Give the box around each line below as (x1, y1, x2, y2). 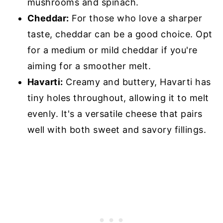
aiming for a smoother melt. (27, 61, 151, 71)
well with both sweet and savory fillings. (27, 124, 207, 135)
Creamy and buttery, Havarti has (63, 77, 211, 87)
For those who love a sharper (69, 13, 203, 23)
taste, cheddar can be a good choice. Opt (27, 29, 213, 39)
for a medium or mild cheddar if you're (27, 45, 198, 55)
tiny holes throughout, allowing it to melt (27, 93, 209, 103)
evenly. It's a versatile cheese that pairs (27, 109, 203, 119)
